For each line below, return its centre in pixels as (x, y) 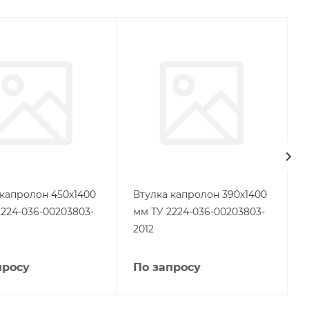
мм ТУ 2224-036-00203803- (199, 212)
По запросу (167, 268)
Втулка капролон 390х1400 (200, 195)
